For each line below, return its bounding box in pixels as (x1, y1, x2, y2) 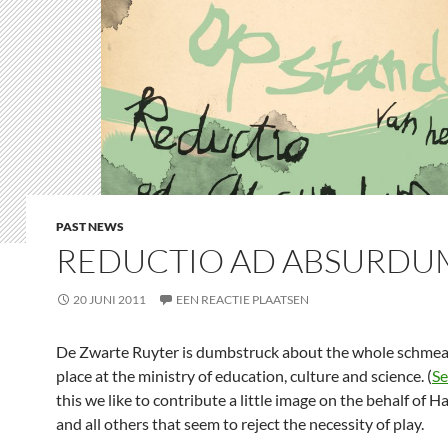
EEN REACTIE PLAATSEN (176, 292, 309, 308)
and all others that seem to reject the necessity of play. (56, 414, 424, 434)
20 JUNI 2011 (73, 292, 146, 308)
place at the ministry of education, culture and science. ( (56, 366, 432, 386)
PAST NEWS (56, 219, 124, 235)
